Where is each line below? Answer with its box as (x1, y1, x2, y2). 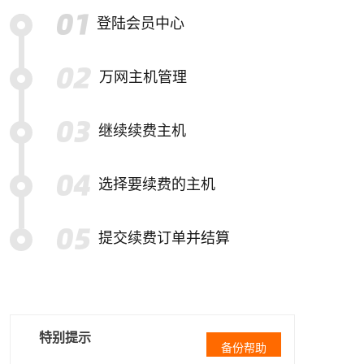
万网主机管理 (98, 69, 187, 85)
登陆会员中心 (97, 15, 184, 32)
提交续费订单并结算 (98, 230, 230, 246)
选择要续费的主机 (98, 176, 215, 193)
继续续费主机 (98, 123, 186, 139)
